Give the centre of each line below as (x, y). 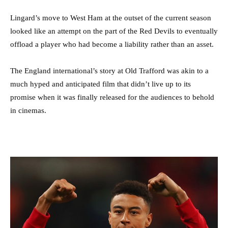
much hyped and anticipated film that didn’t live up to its (101, 84)
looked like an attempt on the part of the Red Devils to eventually (114, 31)
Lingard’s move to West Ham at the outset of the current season (111, 18)
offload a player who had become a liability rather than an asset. (112, 45)
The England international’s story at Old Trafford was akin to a (109, 71)
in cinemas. (28, 111)
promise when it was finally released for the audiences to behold (112, 97)
